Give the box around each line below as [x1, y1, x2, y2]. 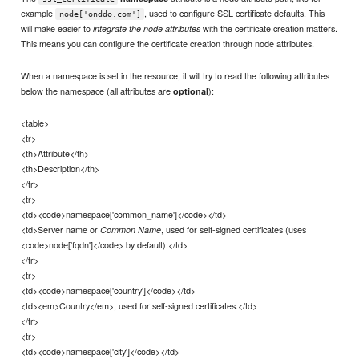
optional [173, 85, 209, 98]
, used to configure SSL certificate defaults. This [144, 6, 325, 20]
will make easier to [21, 22, 94, 35]
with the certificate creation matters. [200, 22, 338, 35]
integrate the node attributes [93, 22, 201, 35]
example [21, 6, 56, 20]
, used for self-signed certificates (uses [161, 223, 307, 236]
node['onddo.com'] [58, 10, 141, 19]
